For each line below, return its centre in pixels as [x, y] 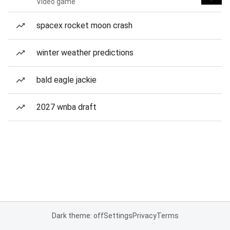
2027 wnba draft [66, 107]
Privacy [144, 216]
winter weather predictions [85, 53]
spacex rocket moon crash [84, 25]
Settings [118, 216]
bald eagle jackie [66, 80]
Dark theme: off [78, 216]
